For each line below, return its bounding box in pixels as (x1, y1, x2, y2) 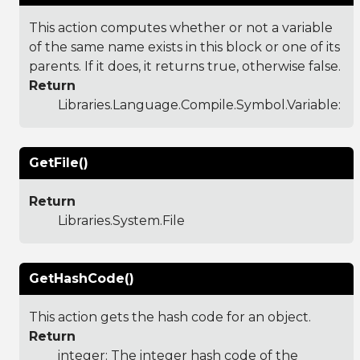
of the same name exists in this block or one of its (29, 39, 340, 55)
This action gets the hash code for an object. (29, 309, 311, 325)
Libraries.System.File (58, 212, 185, 228)
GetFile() (29, 154, 88, 170)
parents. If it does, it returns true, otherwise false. (29, 58, 341, 74)
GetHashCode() (29, 270, 134, 286)
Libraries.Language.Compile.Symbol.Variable (58, 96, 338, 112)
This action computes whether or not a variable (29, 19, 333, 35)
